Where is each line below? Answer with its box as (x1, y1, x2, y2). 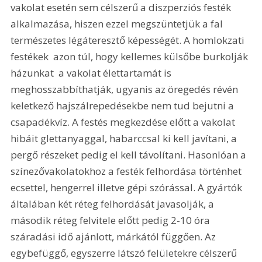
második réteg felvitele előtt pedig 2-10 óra (11, 213, 213, 227)
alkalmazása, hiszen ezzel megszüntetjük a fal (11, 17, 226, 31)
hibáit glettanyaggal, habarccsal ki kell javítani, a (11, 132, 240, 146)
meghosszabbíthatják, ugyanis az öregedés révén (11, 82, 241, 96)
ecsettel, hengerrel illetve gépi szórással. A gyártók (11, 181, 245, 195)
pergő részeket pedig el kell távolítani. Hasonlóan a (11, 148, 249, 162)
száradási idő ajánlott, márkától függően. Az (11, 230, 219, 244)
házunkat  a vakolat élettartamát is (11, 66, 174, 80)
